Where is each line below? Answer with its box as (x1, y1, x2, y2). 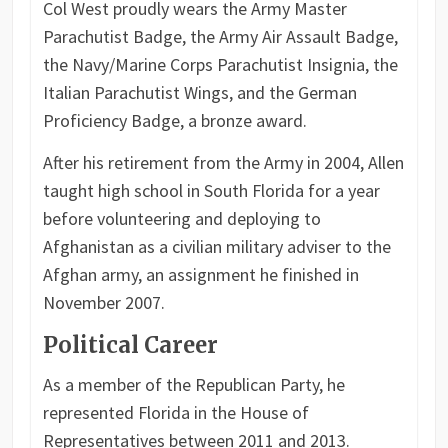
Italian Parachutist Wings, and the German (42, 80, 357, 104)
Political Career (42, 330, 218, 359)
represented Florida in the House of (42, 400, 309, 424)
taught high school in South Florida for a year (42, 178, 380, 202)
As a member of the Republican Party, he (42, 372, 345, 396)
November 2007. (42, 290, 165, 314)
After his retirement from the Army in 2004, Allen (42, 150, 404, 174)
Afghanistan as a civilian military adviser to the (42, 234, 391, 258)
